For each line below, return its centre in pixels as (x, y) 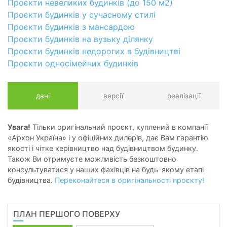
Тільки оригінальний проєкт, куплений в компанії (119, 127)
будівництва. (31, 180)
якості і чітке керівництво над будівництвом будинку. (103, 148)
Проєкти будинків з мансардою (71, 27)
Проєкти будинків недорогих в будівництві (94, 51)
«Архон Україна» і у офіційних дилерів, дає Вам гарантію (108, 137)
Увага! (19, 127)
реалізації (184, 96)
